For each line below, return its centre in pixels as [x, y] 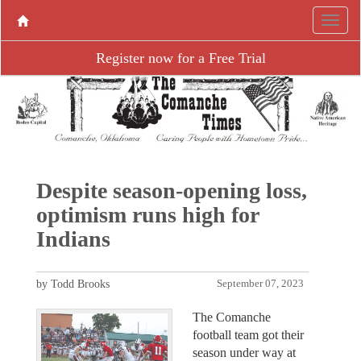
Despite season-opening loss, [171, 190]
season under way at [244, 352]
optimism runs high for [147, 214]
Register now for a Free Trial [180, 58]
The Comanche [232, 317]
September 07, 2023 [261, 283]
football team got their [248, 334]
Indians [73, 239]
